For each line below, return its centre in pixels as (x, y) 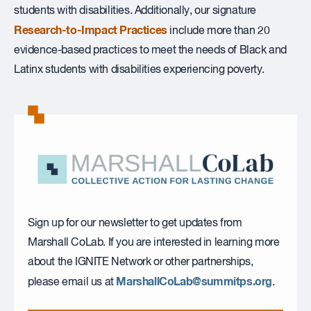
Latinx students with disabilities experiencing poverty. (140, 70)
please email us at (72, 283)
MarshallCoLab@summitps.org (194, 282)
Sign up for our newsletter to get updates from (135, 224)
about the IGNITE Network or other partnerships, (141, 263)
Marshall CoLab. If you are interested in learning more (154, 243)
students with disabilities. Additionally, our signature (135, 11)
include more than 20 (218, 31)
